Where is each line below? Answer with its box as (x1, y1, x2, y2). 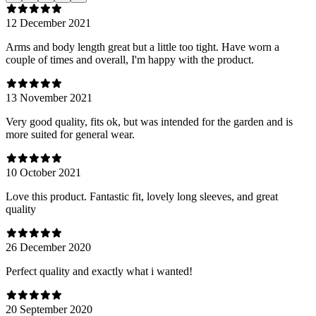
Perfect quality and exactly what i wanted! (6, 265, 193, 277)
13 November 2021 (6, 91, 92, 104)
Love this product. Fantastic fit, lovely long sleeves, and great (6, 190, 278, 202)
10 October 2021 (6, 166, 81, 178)
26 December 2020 (6, 241, 91, 253)
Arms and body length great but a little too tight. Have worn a (6, 40, 279, 53)
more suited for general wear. (6, 128, 135, 140)
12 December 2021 (6, 16, 91, 29)
